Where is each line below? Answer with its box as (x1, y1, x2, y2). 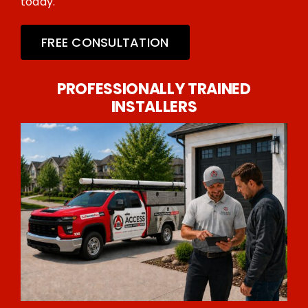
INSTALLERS (111, 96, 197, 118)
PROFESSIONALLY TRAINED (57, 78, 251, 100)
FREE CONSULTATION (41, 34, 169, 52)
